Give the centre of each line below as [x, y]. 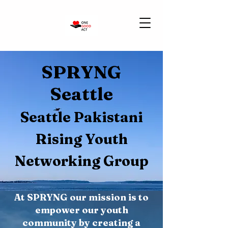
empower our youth [81, 210]
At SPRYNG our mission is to [81, 197]
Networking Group [81, 161]
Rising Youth [81, 139]
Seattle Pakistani [81, 117]
